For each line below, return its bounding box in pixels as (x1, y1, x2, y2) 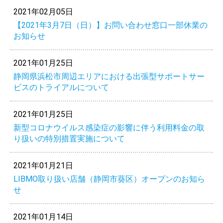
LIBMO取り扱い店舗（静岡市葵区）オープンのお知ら (13, 174, 205, 184)
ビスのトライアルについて (13, 82, 109, 92)
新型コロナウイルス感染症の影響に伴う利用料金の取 (13, 122, 205, 132)
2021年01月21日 (13, 160, 73, 170)
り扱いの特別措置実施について (13, 133, 125, 143)
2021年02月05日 (13, 6, 73, 16)
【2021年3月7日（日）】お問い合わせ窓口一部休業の (13, 20, 208, 30)
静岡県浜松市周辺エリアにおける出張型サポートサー (13, 71, 205, 81)
